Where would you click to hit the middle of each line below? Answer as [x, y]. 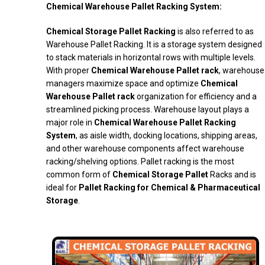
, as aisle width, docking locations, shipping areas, [167, 136]
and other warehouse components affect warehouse [145, 149]
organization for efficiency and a [196, 97]
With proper [69, 71]
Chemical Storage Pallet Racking [111, 32]
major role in [70, 123]
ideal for [62, 188]
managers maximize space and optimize [123, 84]
